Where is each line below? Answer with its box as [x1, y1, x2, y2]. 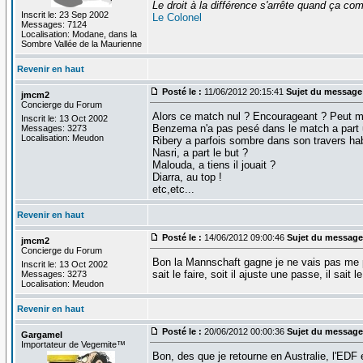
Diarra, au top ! [152, 170, 222, 183]
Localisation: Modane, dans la [20, 28, 137, 39]
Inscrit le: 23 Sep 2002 [20, 9, 109, 19]
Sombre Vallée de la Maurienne [20, 38, 142, 49]
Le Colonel [152, 11, 202, 23]
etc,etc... [152, 182, 194, 195]
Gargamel [20, 329, 62, 340]
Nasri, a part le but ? [152, 146, 248, 159]
